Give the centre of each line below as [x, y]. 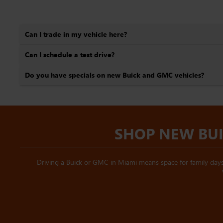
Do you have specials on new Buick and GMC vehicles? [114, 75]
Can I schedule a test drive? [70, 55]
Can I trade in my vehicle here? [76, 34]
